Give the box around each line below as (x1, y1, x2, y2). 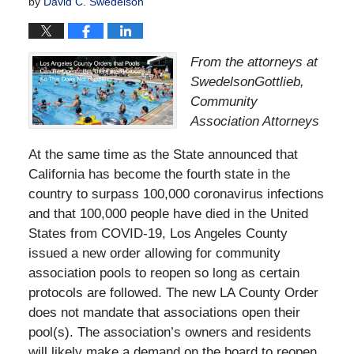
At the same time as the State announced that (28, 146, 298, 162)
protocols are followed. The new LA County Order (28, 284, 318, 300)
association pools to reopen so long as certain (28, 265, 299, 281)
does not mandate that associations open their (28, 304, 300, 320)
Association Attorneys (190, 113, 319, 129)
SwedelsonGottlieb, (190, 73, 304, 89)
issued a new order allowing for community (28, 245, 281, 261)
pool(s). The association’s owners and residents (28, 324, 311, 340)
